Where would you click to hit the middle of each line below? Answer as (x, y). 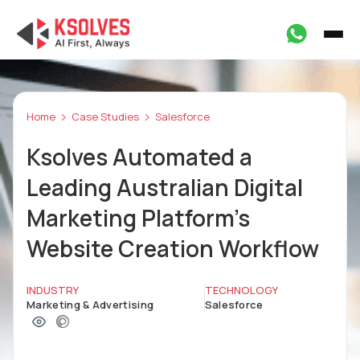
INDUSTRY (53, 290)
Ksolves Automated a (139, 157)
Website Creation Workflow (173, 248)
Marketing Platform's (138, 218)
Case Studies (105, 117)
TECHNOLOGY (241, 290)
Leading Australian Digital (165, 187)
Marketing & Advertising (90, 305)
